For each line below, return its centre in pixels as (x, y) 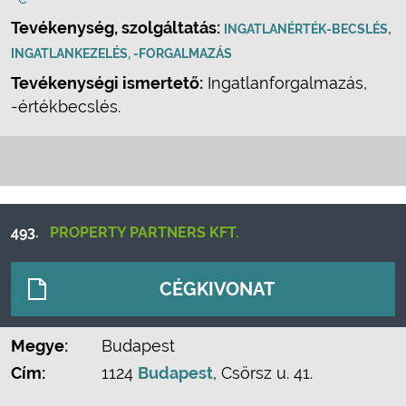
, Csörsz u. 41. (263, 373)
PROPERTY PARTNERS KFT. (145, 232)
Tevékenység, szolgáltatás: (117, 28)
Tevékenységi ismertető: (107, 83)
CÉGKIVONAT (217, 289)
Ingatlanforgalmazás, (285, 83)
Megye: (39, 346)
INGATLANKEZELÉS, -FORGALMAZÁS (121, 53)
